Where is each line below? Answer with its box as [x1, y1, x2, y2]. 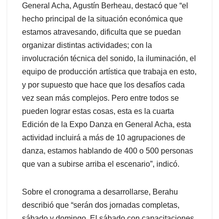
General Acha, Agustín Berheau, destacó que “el [22, 1, 188, 10]
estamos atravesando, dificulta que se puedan [22, 28, 181, 37]
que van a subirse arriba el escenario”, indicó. [22, 160, 179, 169]
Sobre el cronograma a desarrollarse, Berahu [22, 188, 178, 197]
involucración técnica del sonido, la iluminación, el [22, 54, 196, 63]
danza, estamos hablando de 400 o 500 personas [22, 147, 193, 155]
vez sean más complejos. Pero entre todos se [22, 94, 179, 103]
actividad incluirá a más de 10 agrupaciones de [22, 133, 185, 142]
